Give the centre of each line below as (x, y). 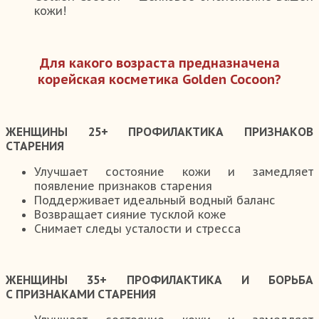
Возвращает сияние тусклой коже (130, 215)
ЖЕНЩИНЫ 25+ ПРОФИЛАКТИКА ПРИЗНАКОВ (159, 132)
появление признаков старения (123, 186)
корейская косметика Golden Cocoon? (159, 80)
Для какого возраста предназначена (159, 63)
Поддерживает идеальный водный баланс (155, 200)
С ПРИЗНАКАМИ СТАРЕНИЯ (81, 294)
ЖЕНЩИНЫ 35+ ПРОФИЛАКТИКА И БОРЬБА (159, 280)
